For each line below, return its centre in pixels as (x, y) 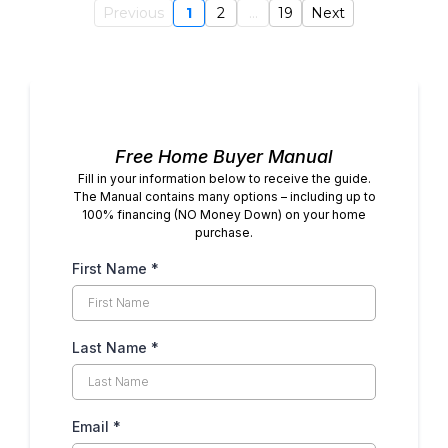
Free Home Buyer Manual (224, 157)
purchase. (224, 233)
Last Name (111, 348)
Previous (133, 13)
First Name (111, 269)
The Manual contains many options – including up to (224, 197)
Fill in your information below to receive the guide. (224, 179)
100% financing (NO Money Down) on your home (224, 215)
